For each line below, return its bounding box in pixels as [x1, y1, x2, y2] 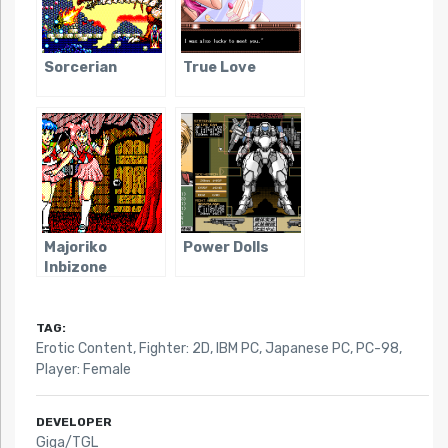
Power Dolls [182, 238, 269, 256]
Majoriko [43, 238, 107, 256]
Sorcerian [43, 58, 117, 76]
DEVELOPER [35, 414, 112, 429]
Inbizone [43, 258, 107, 276]
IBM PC [215, 339, 259, 357]
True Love [182, 58, 256, 76]
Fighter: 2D [138, 339, 210, 357]
